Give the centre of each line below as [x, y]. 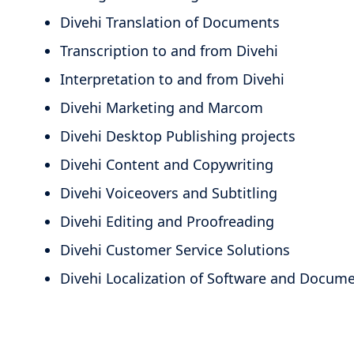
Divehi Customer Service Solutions [175, 249]
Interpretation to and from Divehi [172, 79]
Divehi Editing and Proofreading [167, 221]
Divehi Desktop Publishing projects [178, 136]
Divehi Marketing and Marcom [162, 107]
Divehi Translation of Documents [170, 22]
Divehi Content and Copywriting [167, 164]
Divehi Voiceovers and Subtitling [169, 192]
